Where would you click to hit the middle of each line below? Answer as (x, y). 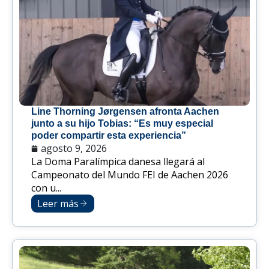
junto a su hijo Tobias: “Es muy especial (122, 124)
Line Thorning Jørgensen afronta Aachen (125, 112)
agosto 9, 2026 (74, 149)
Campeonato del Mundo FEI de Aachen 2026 (130, 175)
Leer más (58, 204)
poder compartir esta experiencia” (109, 136)
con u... (46, 188)
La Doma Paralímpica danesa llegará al (118, 162)
